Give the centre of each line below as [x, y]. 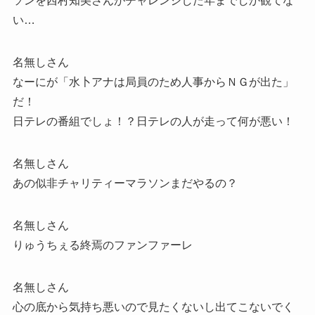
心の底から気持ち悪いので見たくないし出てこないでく [153, 307]
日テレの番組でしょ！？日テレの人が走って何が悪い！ [153, 122]
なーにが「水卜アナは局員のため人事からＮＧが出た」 [153, 82]
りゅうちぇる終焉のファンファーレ [102, 245]
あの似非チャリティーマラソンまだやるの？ [125, 184]
